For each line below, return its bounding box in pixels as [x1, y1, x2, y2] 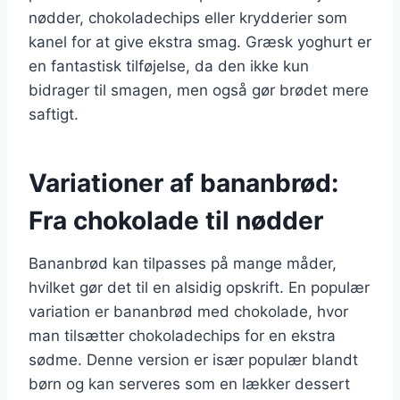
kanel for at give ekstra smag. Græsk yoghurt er [29, 32, 371, 51]
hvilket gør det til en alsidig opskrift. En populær [29, 278, 370, 296]
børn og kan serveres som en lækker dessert [29, 374, 350, 393]
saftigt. [29, 104, 79, 123]
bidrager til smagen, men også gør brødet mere [29, 80, 369, 99]
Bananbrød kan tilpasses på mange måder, [29, 254, 337, 272]
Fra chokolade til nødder [29, 204, 323, 236]
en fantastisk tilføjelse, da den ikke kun [29, 56, 309, 75]
